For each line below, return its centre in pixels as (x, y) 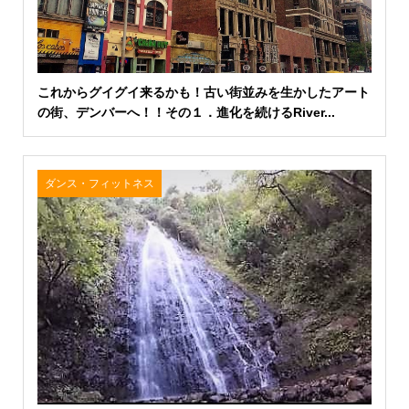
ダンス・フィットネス (99, 184)
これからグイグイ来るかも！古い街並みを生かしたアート (203, 93)
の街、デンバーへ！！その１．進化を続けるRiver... (186, 113)
